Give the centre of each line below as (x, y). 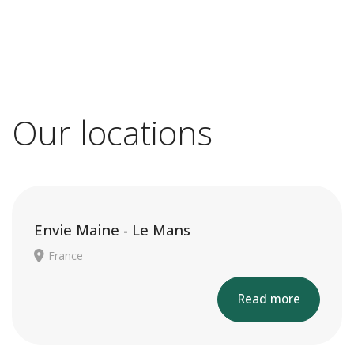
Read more (269, 299)
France (66, 256)
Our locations (112, 132)
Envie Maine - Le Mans (112, 230)
